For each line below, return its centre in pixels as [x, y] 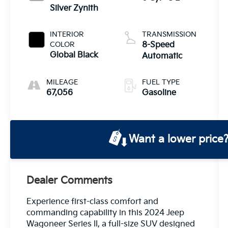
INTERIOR [67, 34]
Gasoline [159, 93]
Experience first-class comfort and [93, 202]
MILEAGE [62, 82]
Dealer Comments [70, 180]
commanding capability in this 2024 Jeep [106, 213]
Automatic [162, 56]
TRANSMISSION [169, 34]
